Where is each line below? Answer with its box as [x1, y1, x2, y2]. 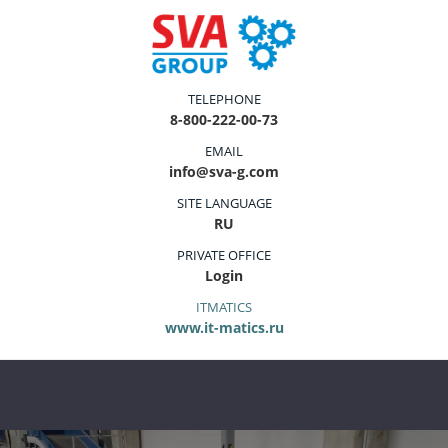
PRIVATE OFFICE [177, 245, 271, 264]
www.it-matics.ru [164, 317, 284, 337]
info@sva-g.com [169, 161, 279, 181]
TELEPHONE [187, 89, 261, 108]
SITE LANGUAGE [176, 193, 272, 212]
